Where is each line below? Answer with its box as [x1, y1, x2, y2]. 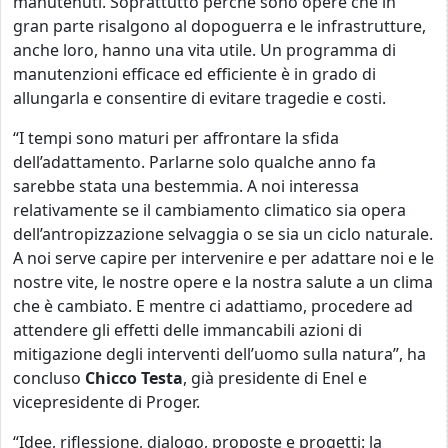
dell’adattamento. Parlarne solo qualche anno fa [13, 150, 376, 173]
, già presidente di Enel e [183, 366, 367, 389]
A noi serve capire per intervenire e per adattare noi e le [13, 246, 434, 269]
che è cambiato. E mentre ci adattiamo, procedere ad [13, 294, 413, 317]
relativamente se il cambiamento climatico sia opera [13, 198, 406, 221]
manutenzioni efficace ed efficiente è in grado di [13, 62, 376, 85]
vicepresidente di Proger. [13, 390, 200, 413]
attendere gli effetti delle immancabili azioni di [13, 318, 362, 341]
